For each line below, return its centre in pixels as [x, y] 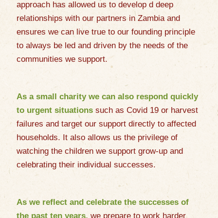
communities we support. [63, 59]
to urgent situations [54, 110]
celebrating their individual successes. [86, 165]
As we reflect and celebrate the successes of [102, 202]
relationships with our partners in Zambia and [98, 18]
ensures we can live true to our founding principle [106, 32]
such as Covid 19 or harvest [145, 110]
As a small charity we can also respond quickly [107, 97]
